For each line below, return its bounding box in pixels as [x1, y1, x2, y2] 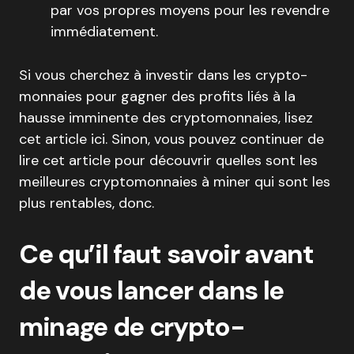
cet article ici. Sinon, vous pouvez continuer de [19, 130, 324, 149]
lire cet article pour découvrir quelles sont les [19, 151, 318, 170]
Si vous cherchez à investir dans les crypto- [19, 66, 307, 85]
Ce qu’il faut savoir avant [19, 237, 314, 271]
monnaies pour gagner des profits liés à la [19, 87, 296, 106]
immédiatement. [51, 22, 158, 41]
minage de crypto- [19, 310, 245, 344]
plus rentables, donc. [19, 194, 154, 213]
